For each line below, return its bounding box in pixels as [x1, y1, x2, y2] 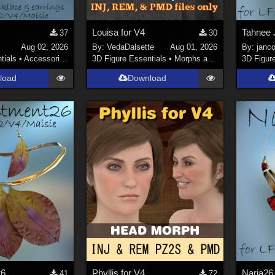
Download [128, 73, 167, 83]
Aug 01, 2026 [170, 42, 218, 52]
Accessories [24, 54, 60, 64]
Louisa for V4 [91, 26, 145, 37]
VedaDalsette [106, 42, 154, 52]
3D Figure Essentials [91, 54, 166, 64]
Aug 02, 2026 [20, 42, 68, 52]
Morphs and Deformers [174, 54, 207, 64]
